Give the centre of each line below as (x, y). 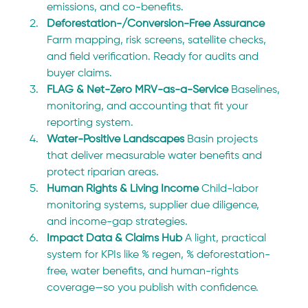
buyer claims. (80, 73)
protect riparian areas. (103, 172)
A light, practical (227, 238)
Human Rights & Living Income (124, 189)
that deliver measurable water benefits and (156, 156)
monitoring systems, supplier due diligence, (155, 205)
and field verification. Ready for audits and (154, 57)
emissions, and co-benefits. (115, 7)
